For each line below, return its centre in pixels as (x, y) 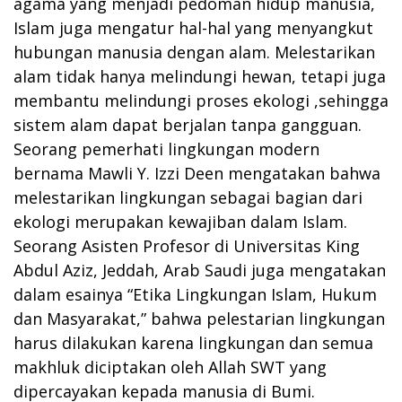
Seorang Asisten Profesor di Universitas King (187, 246)
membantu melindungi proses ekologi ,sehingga (201, 101)
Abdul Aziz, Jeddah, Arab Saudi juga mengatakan (200, 271)
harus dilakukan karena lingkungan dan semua (193, 343)
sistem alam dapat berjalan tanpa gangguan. (188, 125)
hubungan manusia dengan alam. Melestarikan (194, 52)
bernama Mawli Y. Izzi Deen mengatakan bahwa (197, 174)
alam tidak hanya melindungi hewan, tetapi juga (200, 77)
